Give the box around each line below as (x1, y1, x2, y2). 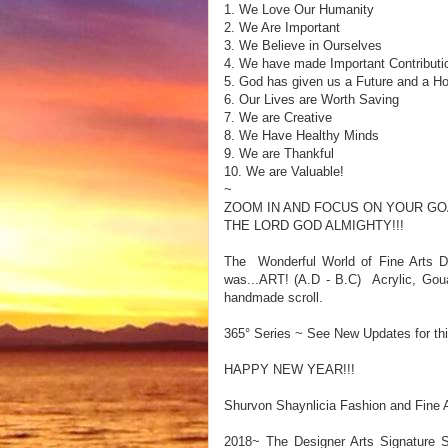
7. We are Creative (224, 110, 332, 125)
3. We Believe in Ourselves (224, 38, 382, 53)
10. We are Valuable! (224, 164, 344, 179)
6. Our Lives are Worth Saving (224, 92, 399, 107)
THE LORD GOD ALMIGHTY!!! (224, 218, 404, 233)
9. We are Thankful (224, 146, 334, 161)
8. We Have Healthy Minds (224, 128, 379, 143)
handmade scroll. (224, 290, 327, 305)
